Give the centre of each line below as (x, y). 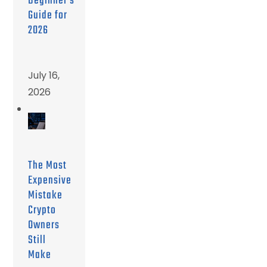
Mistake (46, 196)
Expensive (50, 181)
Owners (44, 226)
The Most (48, 166)
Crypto (42, 211)
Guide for (48, 16)
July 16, (44, 76)
